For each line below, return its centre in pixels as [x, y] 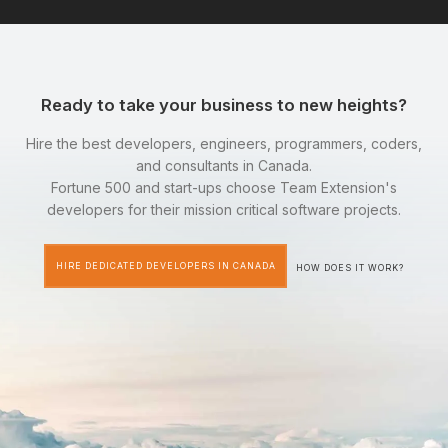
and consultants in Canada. [224, 165]
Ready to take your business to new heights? [224, 105]
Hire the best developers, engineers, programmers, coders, [224, 143]
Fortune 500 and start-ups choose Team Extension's [224, 187]
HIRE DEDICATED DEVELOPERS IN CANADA [165, 266]
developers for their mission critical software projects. [224, 209]
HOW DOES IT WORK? [349, 268]
